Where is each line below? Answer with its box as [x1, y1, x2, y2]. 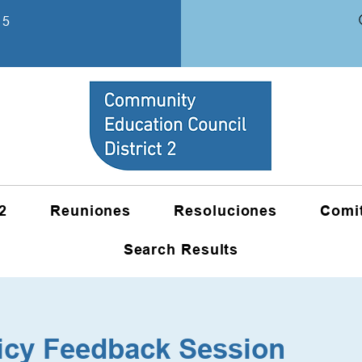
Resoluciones [174, 205, 278, 219]
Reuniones [50, 205, 132, 219]
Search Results [123, 244, 239, 258]
